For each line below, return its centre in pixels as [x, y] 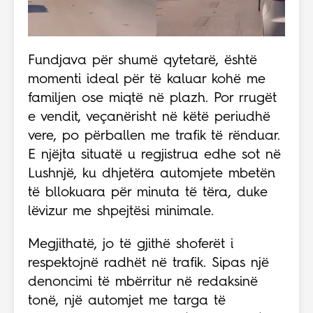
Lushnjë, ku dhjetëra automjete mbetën [152, 174]
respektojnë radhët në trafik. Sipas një [148, 263]
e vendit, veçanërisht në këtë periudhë [149, 117]
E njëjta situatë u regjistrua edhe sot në [154, 155]
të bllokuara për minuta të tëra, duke [148, 193]
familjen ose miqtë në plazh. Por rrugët [152, 99]
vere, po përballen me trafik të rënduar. [154, 136]
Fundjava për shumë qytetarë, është [143, 61]
